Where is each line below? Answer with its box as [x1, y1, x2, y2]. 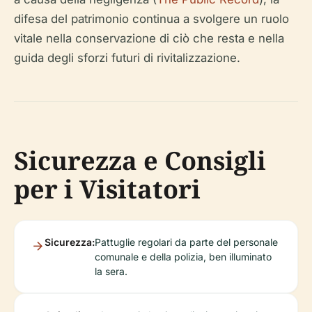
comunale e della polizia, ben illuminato [95, 251, 272, 263]
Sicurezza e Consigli [14, 143, 266, 178]
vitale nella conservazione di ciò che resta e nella [14, 31, 284, 45]
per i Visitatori [14, 172, 201, 206]
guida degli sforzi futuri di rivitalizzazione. [14, 51, 240, 65]
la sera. [95, 265, 127, 277]
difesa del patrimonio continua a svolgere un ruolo [14, 12, 289, 26]
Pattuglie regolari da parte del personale [95, 236, 278, 248]
